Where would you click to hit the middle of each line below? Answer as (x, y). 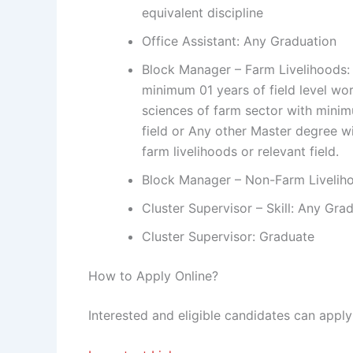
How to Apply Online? (153, 275)
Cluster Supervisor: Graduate (228, 236)
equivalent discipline (203, 12)
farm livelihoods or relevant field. (240, 151)
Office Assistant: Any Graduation (239, 41)
